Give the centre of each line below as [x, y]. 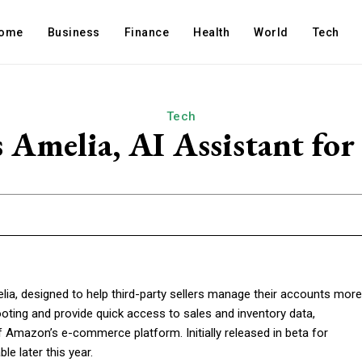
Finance [147, 32]
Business [74, 32]
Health [212, 32]
